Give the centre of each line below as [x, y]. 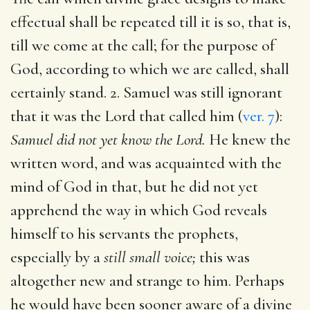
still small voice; [150, 257]
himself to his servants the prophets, [124, 234]
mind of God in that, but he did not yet [134, 186]
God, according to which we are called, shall [150, 69]
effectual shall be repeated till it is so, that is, [151, 22]
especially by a [57, 257]
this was [223, 257]
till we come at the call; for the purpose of [143, 45]
